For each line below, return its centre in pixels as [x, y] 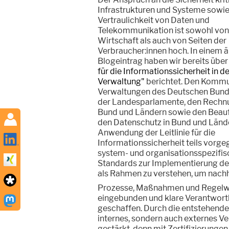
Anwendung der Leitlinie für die [156, 133]
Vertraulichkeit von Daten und [154, 20]
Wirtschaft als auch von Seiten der [162, 41]
